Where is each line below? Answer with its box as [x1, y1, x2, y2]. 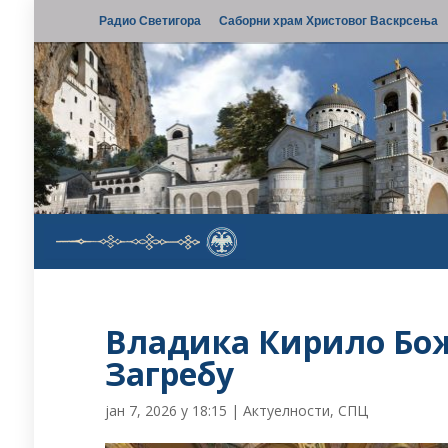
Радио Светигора [99, 12, 201, 29]
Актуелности [243, 401, 331, 420]
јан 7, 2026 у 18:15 [105, 401, 228, 420]
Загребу [105, 352, 235, 395]
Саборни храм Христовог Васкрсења [219, 12, 438, 29]
